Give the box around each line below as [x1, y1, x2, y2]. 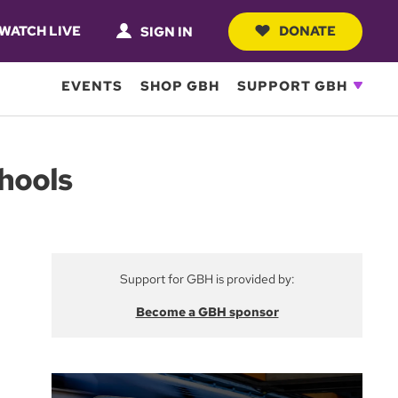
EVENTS [61, 76, 123, 95]
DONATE [279, 21, 336, 40]
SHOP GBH [140, 76, 219, 95]
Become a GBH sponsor [135, 304, 279, 320]
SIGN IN [140, 22, 193, 41]
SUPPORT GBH [237, 76, 347, 95]
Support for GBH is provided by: [119, 271, 295, 287]
